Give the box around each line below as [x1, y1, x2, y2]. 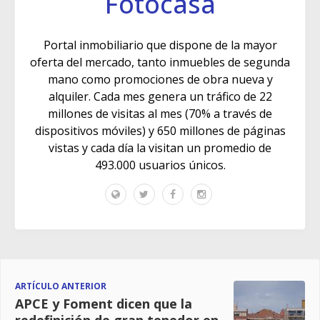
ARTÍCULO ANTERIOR [15, 280, 106, 293]
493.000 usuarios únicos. [94, 157, 226, 174]
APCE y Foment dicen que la [15, 295, 192, 313]
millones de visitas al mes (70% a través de [48, 106, 272, 122]
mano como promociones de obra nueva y [47, 71, 273, 88]
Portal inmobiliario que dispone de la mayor [43, 37, 277, 54]
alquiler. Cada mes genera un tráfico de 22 [48, 89, 272, 105]
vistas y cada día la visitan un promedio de [49, 140, 271, 156]
